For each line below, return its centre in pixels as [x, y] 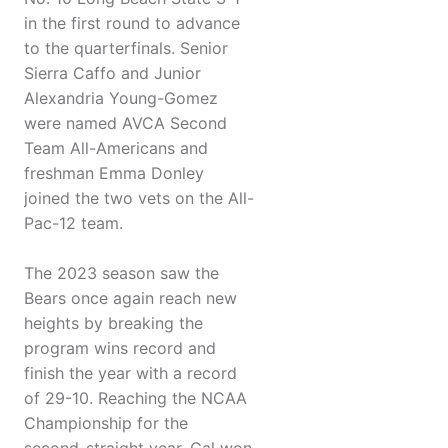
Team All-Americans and [116, 148]
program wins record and [120, 348]
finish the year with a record [130, 373]
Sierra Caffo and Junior [112, 73]
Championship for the [106, 423]
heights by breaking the [113, 323]
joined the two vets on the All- [139, 198]
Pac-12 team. [73, 223]
